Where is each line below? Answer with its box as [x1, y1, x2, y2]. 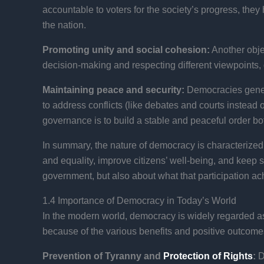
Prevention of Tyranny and [42, 250, 161, 261]
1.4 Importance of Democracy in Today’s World [42, 195, 236, 206]
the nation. [42, 19, 86, 30]
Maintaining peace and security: [42, 84, 184, 95]
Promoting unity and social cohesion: [42, 44, 210, 55]
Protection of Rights [161, 250, 253, 261]
